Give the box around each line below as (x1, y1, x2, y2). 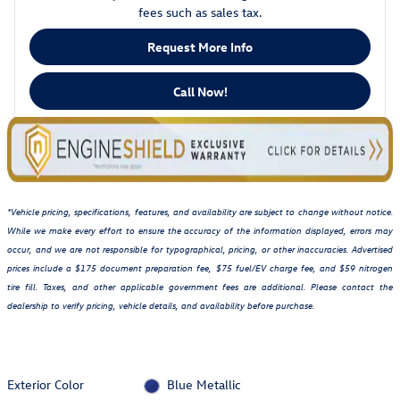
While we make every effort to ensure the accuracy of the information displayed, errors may (7, 224, 393, 237)
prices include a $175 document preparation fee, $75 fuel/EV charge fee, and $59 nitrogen (7, 262, 393, 274)
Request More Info (147, 37, 253, 55)
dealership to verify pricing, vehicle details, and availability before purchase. (7, 299, 314, 312)
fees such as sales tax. (137, 3, 262, 21)
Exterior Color (7, 375, 84, 393)
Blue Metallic (166, 375, 241, 393)
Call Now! (172, 82, 228, 100)
